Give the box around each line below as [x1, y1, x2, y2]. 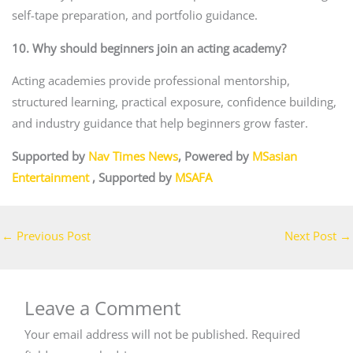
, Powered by [177, 147, 252, 164]
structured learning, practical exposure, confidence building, [11, 94, 336, 110]
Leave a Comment [24, 295, 182, 321]
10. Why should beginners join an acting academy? [11, 39, 286, 56]
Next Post [284, 228, 340, 244]
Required [251, 325, 301, 342]
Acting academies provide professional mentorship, [11, 72, 290, 89]
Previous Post [13, 228, 91, 244]
